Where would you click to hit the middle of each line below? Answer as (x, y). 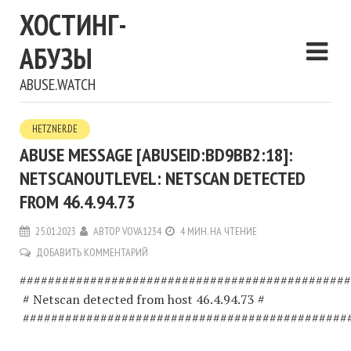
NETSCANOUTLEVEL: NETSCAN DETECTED (163, 178)
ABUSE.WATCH (58, 85)
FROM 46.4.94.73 (77, 202)
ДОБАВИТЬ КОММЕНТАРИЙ (92, 252)
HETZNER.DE (55, 129)
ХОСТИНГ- (73, 25)
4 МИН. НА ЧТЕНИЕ (219, 231)
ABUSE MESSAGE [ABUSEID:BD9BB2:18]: (156, 155)
